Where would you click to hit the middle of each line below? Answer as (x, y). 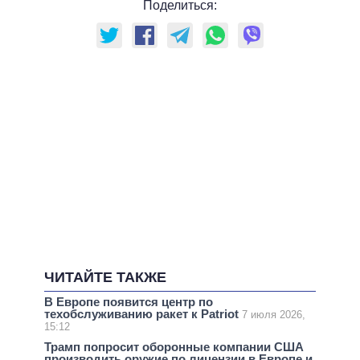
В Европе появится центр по (129, 302)
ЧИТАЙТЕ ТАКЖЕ (105, 278)
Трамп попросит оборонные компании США (174, 347)
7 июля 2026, (274, 315)
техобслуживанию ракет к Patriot (143, 314)
